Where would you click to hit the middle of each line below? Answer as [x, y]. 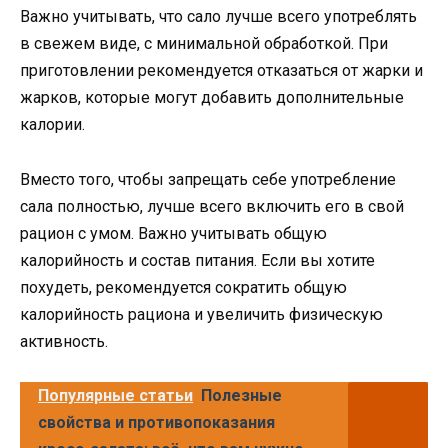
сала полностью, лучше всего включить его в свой [212, 206]
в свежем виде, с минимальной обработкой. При [204, 44]
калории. [52, 125]
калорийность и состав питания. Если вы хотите [197, 260]
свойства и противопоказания [156, 422]
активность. [64, 341]
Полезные [241, 395]
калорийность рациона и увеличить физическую [201, 314]
